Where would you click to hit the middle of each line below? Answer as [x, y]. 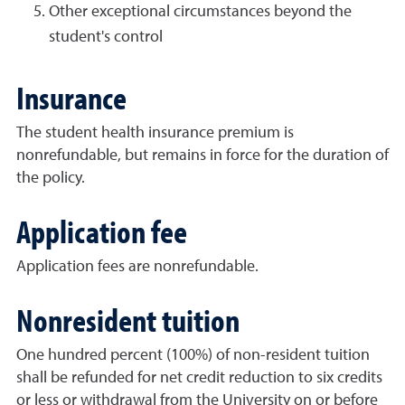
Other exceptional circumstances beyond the [200, 12]
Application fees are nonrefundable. [137, 267]
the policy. [51, 178]
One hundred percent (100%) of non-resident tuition [193, 355]
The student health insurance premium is [155, 133]
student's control [106, 37]
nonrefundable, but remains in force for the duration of [202, 155]
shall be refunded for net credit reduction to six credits [199, 378]
